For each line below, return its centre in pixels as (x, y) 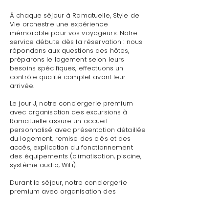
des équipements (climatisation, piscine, (76, 156)
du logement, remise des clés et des (70, 139)
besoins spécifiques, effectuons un (67, 68)
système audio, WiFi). (44, 165)
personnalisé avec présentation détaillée (78, 130)
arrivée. (22, 86)
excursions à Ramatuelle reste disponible (78, 200)
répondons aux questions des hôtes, (70, 51)
